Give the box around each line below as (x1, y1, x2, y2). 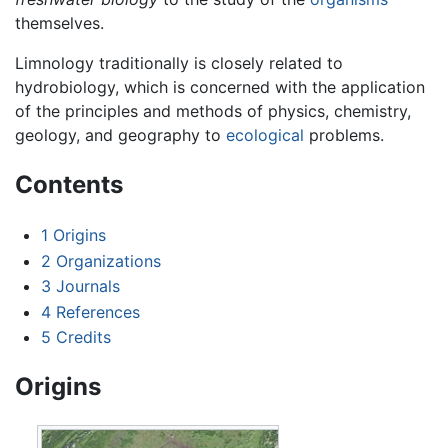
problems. (304, 125, 384, 146)
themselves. (15, 13, 104, 34)
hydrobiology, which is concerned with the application (15, 77, 425, 98)
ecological (226, 125, 304, 146)
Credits (55, 327, 111, 348)
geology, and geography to (15, 125, 226, 146)
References (55, 301, 140, 322)
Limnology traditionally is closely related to (15, 53, 343, 74)
